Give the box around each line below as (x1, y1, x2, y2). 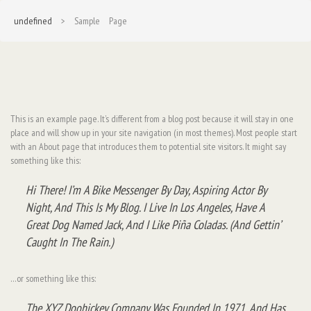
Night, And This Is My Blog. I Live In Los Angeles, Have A (26, 199, 264, 215)
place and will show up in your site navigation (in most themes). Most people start (10, 126, 297, 139)
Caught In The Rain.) (26, 234, 113, 250)
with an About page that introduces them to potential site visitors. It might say (10, 140, 286, 153)
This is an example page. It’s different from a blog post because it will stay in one (10, 112, 294, 125)
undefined (14, 15, 52, 27)
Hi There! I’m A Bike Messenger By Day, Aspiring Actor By (26, 182, 267, 198)
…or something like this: (10, 272, 96, 285)
